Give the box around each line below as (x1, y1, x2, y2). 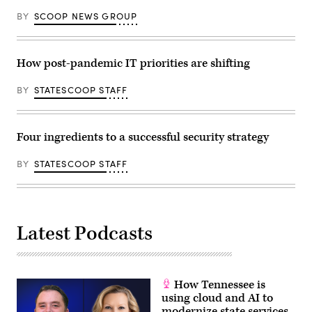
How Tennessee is (171, 277, 265, 293)
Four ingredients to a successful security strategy (17, 130, 269, 146)
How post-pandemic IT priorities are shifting (17, 56, 250, 72)
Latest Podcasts (17, 221, 153, 247)
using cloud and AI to (162, 290, 273, 306)
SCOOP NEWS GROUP (33, 10, 138, 23)
